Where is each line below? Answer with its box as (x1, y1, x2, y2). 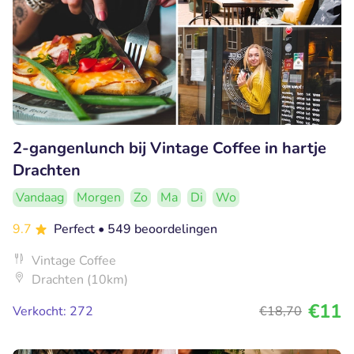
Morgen (77, 188, 121, 206)
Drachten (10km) (32, 270, 128, 288)
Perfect (54, 220, 98, 238)
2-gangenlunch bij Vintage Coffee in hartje (13, 137, 326, 159)
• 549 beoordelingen (98, 220, 217, 238)
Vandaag (16, 188, 64, 206)
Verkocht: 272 (13, 302, 93, 320)
